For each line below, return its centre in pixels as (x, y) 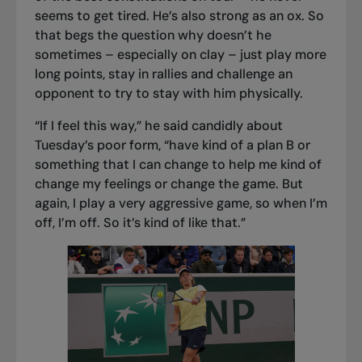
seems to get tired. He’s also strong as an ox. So (179, 16)
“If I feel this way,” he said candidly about (158, 126)
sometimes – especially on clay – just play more (180, 55)
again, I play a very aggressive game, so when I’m (181, 204)
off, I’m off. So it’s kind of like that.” (140, 223)
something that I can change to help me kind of (178, 165)
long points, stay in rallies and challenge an (163, 74)
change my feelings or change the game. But (168, 184)
